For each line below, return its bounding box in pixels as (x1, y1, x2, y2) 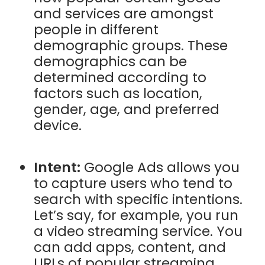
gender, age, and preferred (34, 100, 220, 119)
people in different (34, 20, 159, 40)
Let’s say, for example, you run (34, 206, 239, 225)
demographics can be (34, 52, 188, 72)
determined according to (34, 68, 207, 88)
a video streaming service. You (34, 222, 243, 241)
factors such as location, (34, 84, 203, 104)
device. (34, 116, 82, 135)
